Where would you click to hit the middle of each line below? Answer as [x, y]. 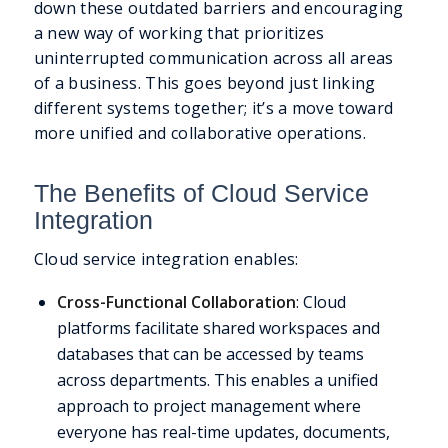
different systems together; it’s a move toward [213, 108]
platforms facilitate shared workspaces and [218, 327]
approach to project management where [208, 405]
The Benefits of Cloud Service [201, 192]
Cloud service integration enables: [166, 259]
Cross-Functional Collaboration [176, 301]
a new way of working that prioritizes [179, 33]
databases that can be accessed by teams [210, 353]
